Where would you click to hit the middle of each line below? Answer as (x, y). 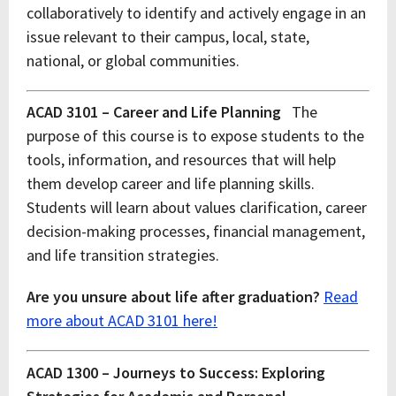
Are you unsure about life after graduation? (175, 297)
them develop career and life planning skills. (171, 183)
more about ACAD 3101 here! (122, 320)
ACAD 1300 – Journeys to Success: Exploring (176, 373)
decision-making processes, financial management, (196, 231)
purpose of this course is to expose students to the (195, 136)
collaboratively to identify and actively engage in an (196, 13)
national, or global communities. (133, 61)
